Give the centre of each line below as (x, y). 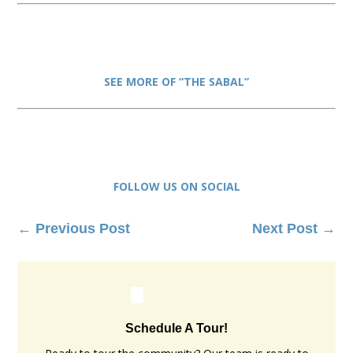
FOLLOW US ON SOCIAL (176, 187)
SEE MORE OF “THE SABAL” (176, 82)
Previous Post (83, 229)
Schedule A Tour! (176, 329)
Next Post (284, 229)
